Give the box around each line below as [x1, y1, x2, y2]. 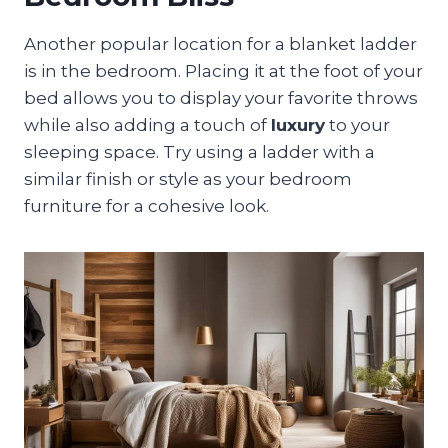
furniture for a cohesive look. [24, 195, 269, 216]
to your [325, 114, 390, 135]
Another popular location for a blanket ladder [24, 33, 417, 54]
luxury [271, 114, 325, 135]
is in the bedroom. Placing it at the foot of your [24, 60, 423, 81]
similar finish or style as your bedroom [24, 168, 352, 189]
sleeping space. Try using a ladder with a [24, 141, 375, 162]
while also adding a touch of [24, 114, 271, 135]
